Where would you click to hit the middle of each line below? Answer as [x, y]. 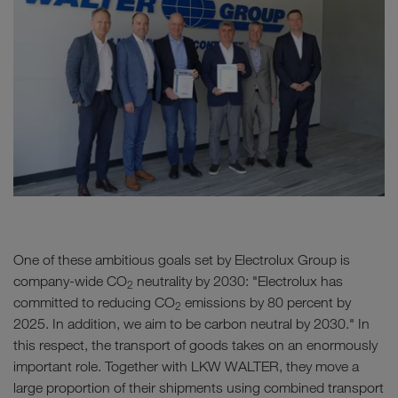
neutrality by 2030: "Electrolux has [238, 281]
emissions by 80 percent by [266, 302]
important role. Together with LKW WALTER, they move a [186, 366]
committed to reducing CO [94, 302]
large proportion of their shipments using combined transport [199, 387]
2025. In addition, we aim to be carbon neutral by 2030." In [191, 323]
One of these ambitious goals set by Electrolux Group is [182, 259]
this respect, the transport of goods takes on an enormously [195, 345]
